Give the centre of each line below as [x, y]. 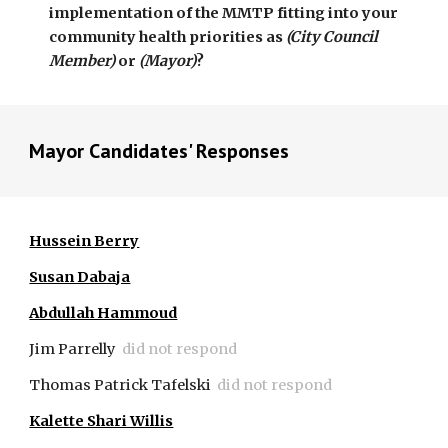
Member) [82, 61]
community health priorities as [168, 37]
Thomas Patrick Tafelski [120, 385]
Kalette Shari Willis [101, 421]
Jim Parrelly [73, 349]
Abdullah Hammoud [103, 313]
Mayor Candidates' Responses [159, 151]
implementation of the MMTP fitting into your [224, 13]
